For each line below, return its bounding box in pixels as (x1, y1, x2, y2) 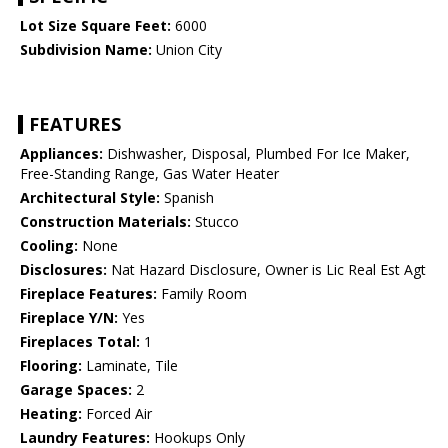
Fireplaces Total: (20, 332, 140, 352)
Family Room (157, 284, 247, 304)
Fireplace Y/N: (20, 308, 118, 328)
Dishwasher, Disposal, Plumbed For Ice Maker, (103, 144, 410, 164)
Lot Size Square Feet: (20, 16, 171, 36)
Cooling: (20, 236, 78, 256)
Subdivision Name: (20, 40, 152, 60)
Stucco (191, 212, 239, 232)
